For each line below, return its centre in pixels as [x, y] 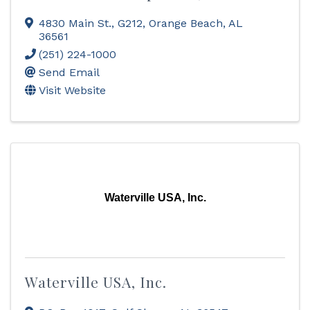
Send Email [69, 72]
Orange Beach [186, 23]
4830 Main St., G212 [91, 23]
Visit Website [72, 90]
